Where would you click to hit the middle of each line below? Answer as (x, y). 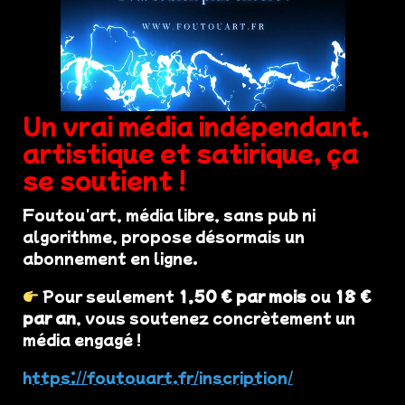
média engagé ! (82, 339)
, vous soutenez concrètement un (216, 318)
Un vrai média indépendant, (196, 125)
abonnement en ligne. (110, 258)
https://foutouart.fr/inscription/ (158, 377)
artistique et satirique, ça (191, 152)
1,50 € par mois (243, 296)
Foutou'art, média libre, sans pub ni (169, 215)
